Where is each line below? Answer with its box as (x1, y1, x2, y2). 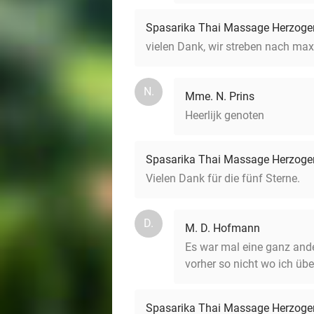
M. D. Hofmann (185, 221, 260, 235)
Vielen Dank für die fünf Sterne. (146, 172, 300, 185)
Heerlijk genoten (185, 109, 264, 122)
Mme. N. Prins (185, 90, 254, 103)
